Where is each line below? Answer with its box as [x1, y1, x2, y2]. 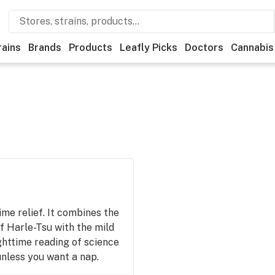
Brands [28, 42, 61, 53]
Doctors [185, 42, 223, 53]
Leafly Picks [120, 42, 177, 53]
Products [69, 42, 112, 53]
